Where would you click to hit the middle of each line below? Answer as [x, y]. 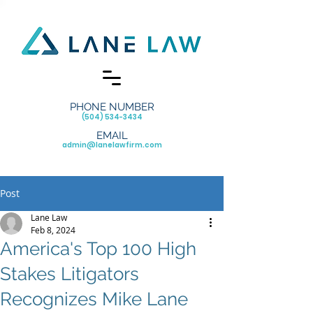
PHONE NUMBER [112, 107]
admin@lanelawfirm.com [112, 145]
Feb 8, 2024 [53, 230]
